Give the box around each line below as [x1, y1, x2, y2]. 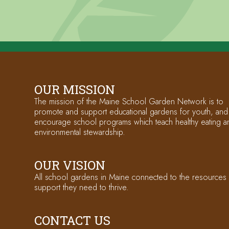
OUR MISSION [34, 81, 116, 98]
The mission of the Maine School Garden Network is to [34, 96, 224, 107]
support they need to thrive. [34, 181, 129, 193]
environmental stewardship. [34, 126, 126, 138]
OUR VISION [34, 157, 106, 173]
